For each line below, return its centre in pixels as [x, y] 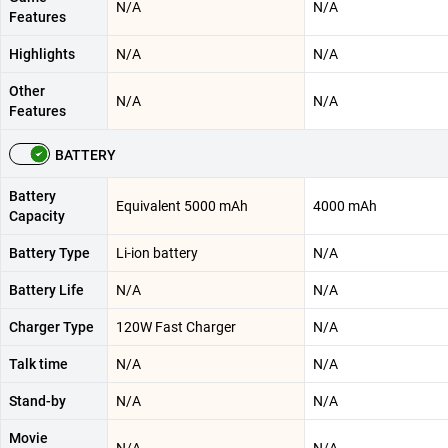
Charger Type [51, 326]
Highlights [42, 53]
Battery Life [46, 289]
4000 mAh [345, 205]
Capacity [37, 215]
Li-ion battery [157, 252]
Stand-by [37, 400]
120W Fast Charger [176, 326]
